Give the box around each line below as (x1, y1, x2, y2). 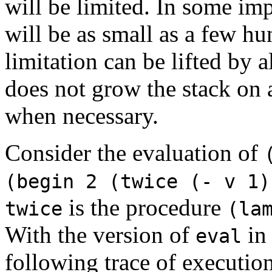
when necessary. (5, 102, 158, 129)
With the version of (5, 221, 195, 248)
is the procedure (63, 194, 227, 220)
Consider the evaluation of (5, 139, 264, 166)
